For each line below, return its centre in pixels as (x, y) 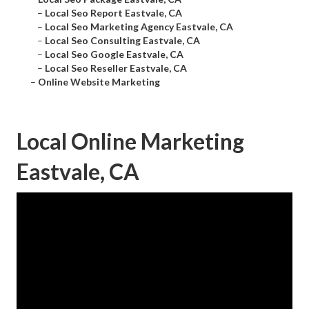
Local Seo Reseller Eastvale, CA (116, 68)
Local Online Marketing (130, 141)
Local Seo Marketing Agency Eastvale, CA (139, 27)
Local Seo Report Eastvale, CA (113, 13)
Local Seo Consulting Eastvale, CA (122, 41)
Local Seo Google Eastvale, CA (114, 54)
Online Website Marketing (99, 82)
